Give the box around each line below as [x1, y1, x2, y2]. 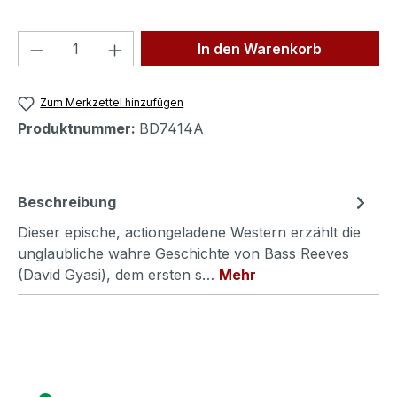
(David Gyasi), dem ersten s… [18, 265, 219, 284]
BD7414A [139, 119, 204, 137]
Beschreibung [18, 192, 116, 211]
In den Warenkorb [198, 40, 323, 58]
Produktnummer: [18, 119, 139, 137]
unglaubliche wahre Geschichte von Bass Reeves [18, 244, 349, 262]
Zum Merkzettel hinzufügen [40, 96, 184, 110]
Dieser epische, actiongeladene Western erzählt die [18, 222, 361, 241]
